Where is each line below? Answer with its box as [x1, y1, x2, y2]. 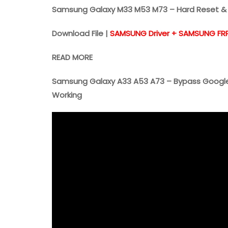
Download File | [52, 28, 110, 39]
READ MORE [52, 52, 93, 63]
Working [52, 90, 82, 101]
